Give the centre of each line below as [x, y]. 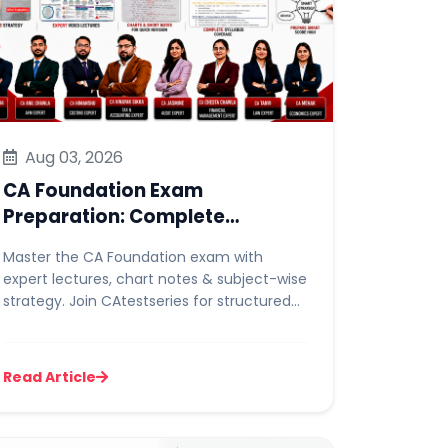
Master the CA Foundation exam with [133, 257]
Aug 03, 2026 [72, 157]
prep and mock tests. [77, 323]
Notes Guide [62, 268]
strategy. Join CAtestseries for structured [147, 301]
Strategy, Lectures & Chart [131, 242]
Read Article [49, 377]
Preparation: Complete [114, 216]
